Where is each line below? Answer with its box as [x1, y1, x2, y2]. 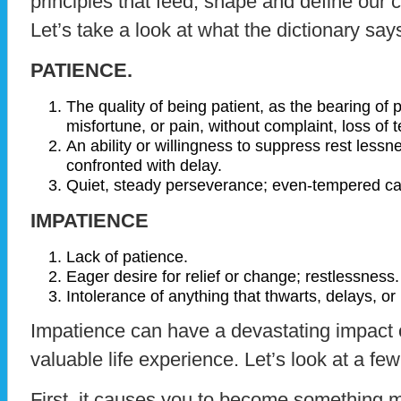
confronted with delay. [66, 155, 222, 175]
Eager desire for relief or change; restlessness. [66, 266, 399, 286]
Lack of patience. [66, 246, 188, 266]
